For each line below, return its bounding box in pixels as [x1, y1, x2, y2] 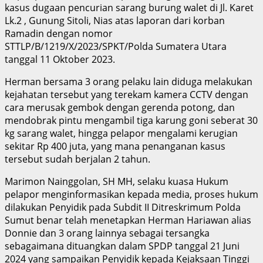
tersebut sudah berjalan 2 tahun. [5, 152, 150, 166]
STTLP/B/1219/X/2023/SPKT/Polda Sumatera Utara [5, 39, 227, 53]
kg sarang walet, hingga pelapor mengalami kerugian [5, 126, 238, 140]
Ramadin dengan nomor [5, 26, 113, 40]
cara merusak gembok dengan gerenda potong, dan [5, 100, 235, 114]
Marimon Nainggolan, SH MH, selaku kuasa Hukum [5, 174, 228, 188]
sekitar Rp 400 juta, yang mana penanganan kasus [5, 139, 225, 153]
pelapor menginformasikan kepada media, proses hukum [5, 187, 258, 201]
